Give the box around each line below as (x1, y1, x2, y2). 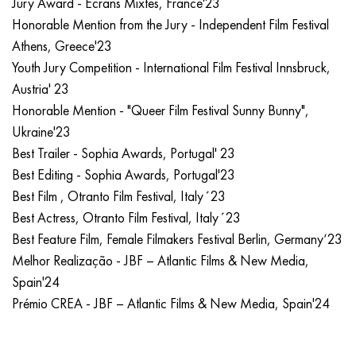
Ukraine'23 (12, 123, 71, 141)
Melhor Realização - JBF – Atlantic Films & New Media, (12, 252, 309, 270)
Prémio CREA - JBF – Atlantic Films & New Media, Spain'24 (12, 295, 330, 313)
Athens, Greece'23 (12, 37, 112, 56)
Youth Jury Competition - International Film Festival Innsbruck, (12, 59, 331, 77)
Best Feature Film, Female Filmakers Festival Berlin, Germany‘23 (12, 230, 342, 249)
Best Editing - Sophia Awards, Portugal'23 (12, 166, 235, 184)
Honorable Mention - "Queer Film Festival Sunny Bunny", (12, 102, 309, 120)
